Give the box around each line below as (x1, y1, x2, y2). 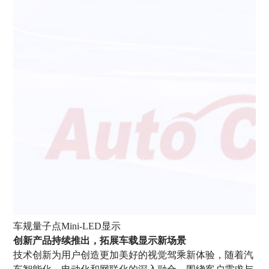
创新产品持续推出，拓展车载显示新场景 (13, 235, 187, 246)
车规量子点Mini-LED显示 (13, 221, 121, 231)
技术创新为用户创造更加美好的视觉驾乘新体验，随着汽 (13, 250, 254, 260)
